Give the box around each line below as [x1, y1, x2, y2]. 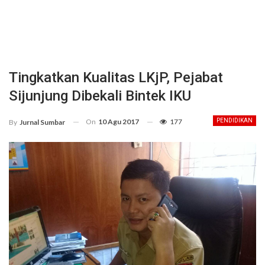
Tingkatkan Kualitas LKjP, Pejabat [9, 69, 223, 86]
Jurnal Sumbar [20, 117, 65, 127]
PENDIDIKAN [216, 117, 253, 124]
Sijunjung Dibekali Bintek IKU [9, 88, 191, 104]
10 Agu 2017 [98, 117, 139, 126]
